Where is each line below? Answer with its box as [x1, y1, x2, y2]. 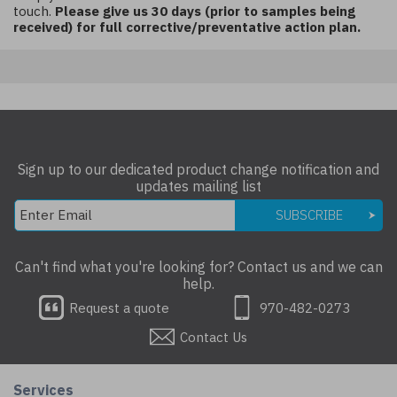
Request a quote [66, 299, 169, 316]
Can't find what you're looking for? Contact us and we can [14, 257, 383, 276]
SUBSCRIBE [275, 206, 343, 223]
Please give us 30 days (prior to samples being [55, 2, 355, 19]
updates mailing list [136, 176, 261, 195]
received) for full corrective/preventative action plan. [13, 18, 361, 35]
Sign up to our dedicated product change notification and [18, 160, 379, 178]
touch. [13, 2, 55, 19]
